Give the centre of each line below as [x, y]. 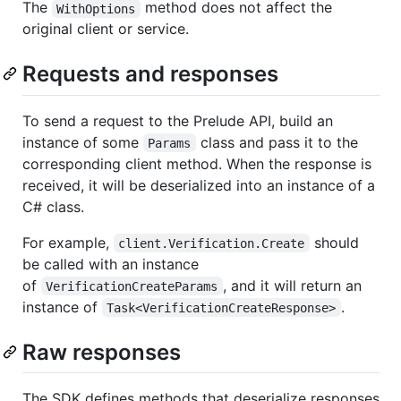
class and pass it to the [279, 142]
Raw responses [102, 352]
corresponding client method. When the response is [197, 163]
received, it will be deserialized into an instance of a [199, 185]
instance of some [83, 142]
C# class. [53, 206]
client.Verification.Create [212, 243]
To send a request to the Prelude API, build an [178, 120]
